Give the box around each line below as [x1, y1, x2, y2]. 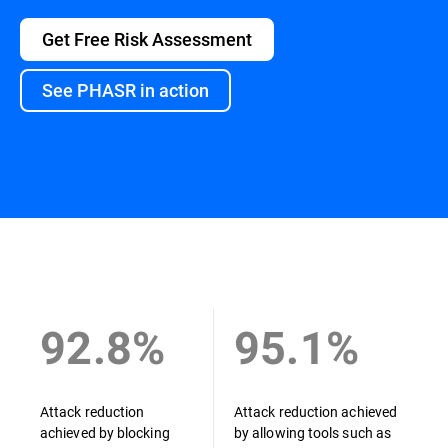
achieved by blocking [40, 423, 170, 442]
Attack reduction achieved [233, 402, 398, 421]
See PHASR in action [42, 78, 209, 102]
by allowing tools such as [233, 423, 392, 442]
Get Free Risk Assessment [42, 27, 252, 51]
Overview [20, 242, 79, 261]
